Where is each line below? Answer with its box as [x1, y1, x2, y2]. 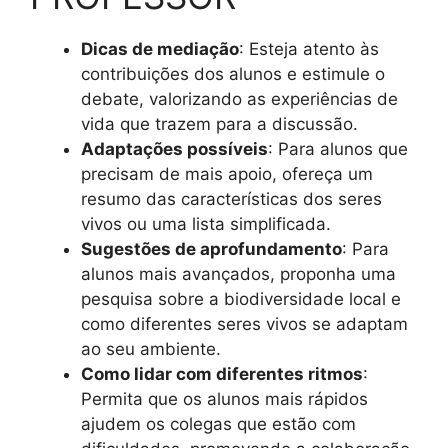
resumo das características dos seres [81, 188, 382, 209]
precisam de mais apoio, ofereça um [81, 163, 373, 184]
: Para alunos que [268, 138, 408, 159]
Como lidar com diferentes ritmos [81, 363, 363, 384]
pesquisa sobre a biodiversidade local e [81, 288, 401, 309]
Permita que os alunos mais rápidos [81, 388, 368, 409]
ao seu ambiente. [81, 338, 221, 359]
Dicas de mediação [81, 38, 239, 59]
